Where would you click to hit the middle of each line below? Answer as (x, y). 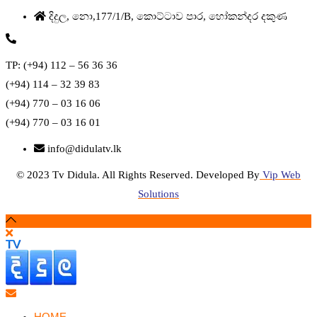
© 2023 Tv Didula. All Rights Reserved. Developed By (138, 174)
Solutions (158, 194)
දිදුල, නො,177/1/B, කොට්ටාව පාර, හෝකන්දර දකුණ (168, 16)
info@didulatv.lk (85, 148)
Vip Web (282, 174)
